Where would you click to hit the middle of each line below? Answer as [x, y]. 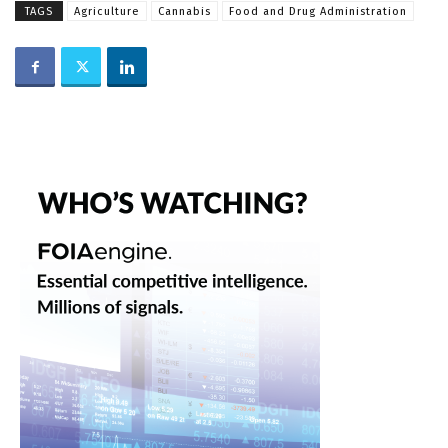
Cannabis [184, 11]
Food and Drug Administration [318, 11]
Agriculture [107, 11]
